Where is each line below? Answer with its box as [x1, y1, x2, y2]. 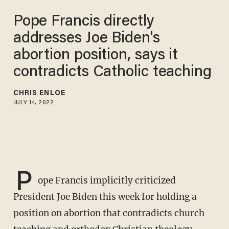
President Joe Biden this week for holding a [13, 191, 197, 202]
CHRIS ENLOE [13, 90, 65, 98]
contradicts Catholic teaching [13, 65, 212, 81]
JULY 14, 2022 [13, 100, 54, 106]
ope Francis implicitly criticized [37, 174, 176, 186]
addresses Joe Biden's [13, 31, 160, 47]
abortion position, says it [13, 48, 178, 64]
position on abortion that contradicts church [13, 207, 204, 219]
